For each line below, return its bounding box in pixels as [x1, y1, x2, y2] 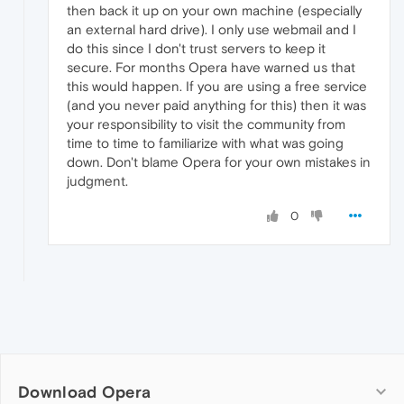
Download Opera [18, 381, 151, 401]
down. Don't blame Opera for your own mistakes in [67, 153, 371, 170]
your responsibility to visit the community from [67, 115, 345, 132]
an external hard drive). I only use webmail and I [67, 21, 356, 37]
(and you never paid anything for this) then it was [67, 96, 366, 113]
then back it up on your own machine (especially [67, 2, 362, 18]
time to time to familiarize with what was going [67, 134, 344, 151]
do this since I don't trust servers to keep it [67, 40, 326, 56]
